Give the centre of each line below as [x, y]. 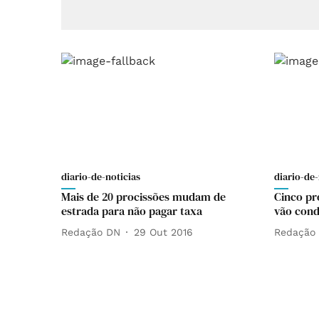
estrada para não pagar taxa [132, 211]
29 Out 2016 [163, 232]
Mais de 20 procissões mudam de [143, 197]
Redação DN [91, 232]
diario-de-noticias [101, 177]
